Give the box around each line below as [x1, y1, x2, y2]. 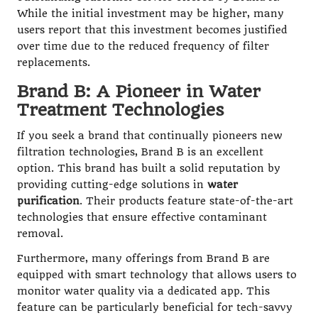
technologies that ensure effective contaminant [17, 212, 267, 224]
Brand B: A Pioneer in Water [17, 82, 261, 102]
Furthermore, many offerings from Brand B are [17, 253, 270, 265]
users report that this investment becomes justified [17, 24, 287, 37]
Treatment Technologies [17, 100, 224, 121]
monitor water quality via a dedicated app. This [17, 285, 270, 298]
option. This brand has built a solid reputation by [17, 163, 280, 175]
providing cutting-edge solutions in [17, 179, 207, 192]
